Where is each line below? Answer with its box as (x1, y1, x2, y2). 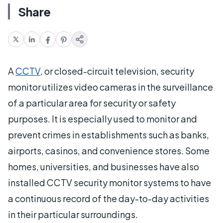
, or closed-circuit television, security (40, 65, 194, 77)
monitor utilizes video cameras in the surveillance (8, 81, 213, 93)
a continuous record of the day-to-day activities (8, 192, 209, 204)
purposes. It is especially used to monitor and (8, 112, 197, 124)
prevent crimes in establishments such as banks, (8, 128, 209, 140)
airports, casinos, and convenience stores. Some (8, 144, 210, 156)
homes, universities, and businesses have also (8, 160, 199, 172)
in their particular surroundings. (8, 208, 138, 220)
